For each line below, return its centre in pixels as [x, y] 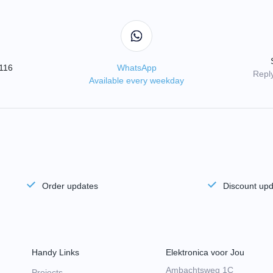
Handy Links [55, 252]
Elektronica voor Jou [205, 252]
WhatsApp [136, 67]
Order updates [70, 186]
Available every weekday [136, 80]
